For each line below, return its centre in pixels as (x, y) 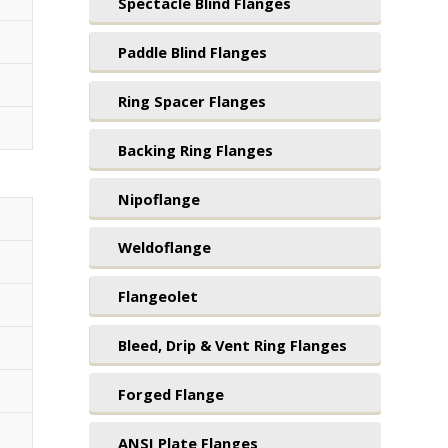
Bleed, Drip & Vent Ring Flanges (232, 344)
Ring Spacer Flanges (191, 100)
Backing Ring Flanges (195, 149)
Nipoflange (158, 198)
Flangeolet (157, 296)
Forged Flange (170, 393)
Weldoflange (164, 247)
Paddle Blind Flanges (192, 52)
